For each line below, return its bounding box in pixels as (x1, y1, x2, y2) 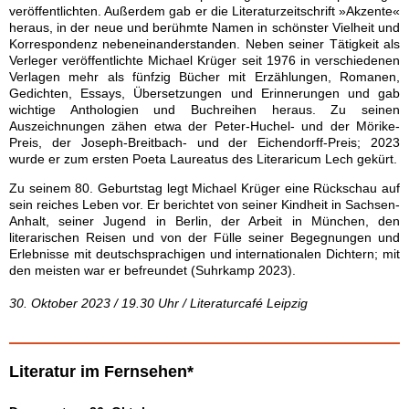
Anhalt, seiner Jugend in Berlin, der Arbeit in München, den (9, 214, 400, 228)
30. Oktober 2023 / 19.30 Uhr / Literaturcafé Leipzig (9, 296, 308, 310)
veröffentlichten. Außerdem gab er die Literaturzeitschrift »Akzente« (9, 4, 400, 18)
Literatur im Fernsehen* (9, 362, 194, 381)
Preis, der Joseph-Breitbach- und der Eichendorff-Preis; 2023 (9, 135, 400, 150)
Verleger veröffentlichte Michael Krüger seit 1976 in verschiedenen (9, 53, 400, 68)
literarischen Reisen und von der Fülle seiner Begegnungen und (9, 230, 400, 245)
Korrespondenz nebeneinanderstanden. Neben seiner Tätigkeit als (9, 37, 400, 51)
